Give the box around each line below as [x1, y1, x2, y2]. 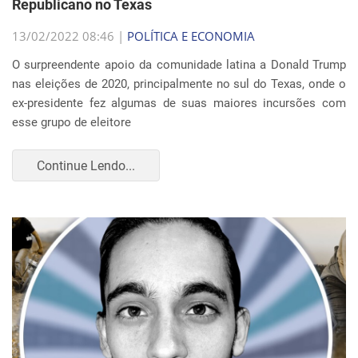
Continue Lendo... [37, 157, 135, 173]
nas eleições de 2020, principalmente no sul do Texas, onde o [12, 77, 346, 91]
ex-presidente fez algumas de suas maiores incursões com [12, 96, 346, 110]
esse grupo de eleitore [12, 115, 131, 129]
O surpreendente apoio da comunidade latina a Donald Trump [12, 58, 346, 72]
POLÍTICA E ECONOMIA [127, 28, 255, 44]
